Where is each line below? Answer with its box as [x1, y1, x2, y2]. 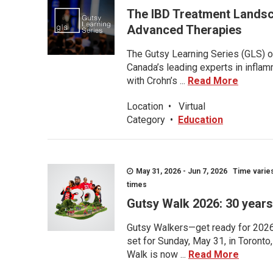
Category [127, 114, 165, 126]
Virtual [179, 101, 205, 112]
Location [127, 101, 163, 112]
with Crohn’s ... [127, 75, 188, 87]
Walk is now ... [127, 249, 188, 260]
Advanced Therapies [127, 23, 242, 37]
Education [178, 114, 223, 126]
